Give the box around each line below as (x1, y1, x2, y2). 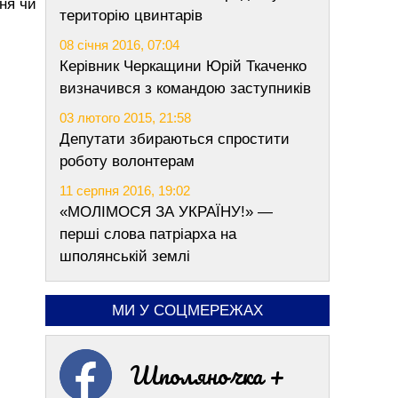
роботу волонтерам (60, 153, 195, 170)
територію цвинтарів (60, 7, 203, 24)
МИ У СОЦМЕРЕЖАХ (112, 302, 263, 319)
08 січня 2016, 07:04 (60, 37, 179, 52)
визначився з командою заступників (60, 80, 311, 97)
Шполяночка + (131, 355, 285, 394)
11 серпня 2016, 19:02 (60, 183, 190, 198)
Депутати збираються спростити (60, 131, 290, 147)
